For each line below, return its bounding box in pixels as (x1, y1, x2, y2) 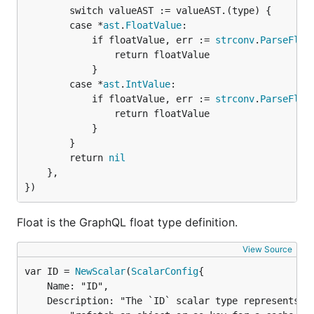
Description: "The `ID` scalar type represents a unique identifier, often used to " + (25, 295, 47, 306)
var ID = (25, 266, 75, 277)
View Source (243, 244, 292, 254)
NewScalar (75, 266, 125, 277)
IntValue (125, 78, 170, 90)
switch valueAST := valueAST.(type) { (25, 5, 69, 16)
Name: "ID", (25, 280, 47, 292)
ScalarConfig (131, 266, 198, 277)
